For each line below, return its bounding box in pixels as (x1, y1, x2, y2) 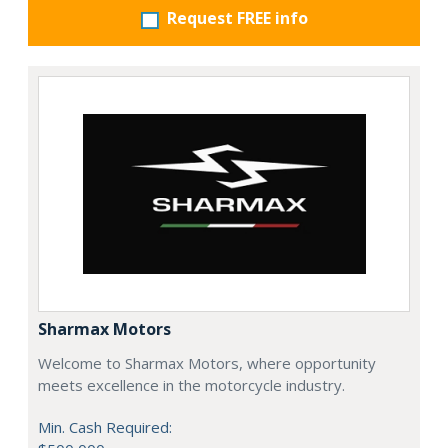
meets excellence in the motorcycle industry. (38, 374, 345, 395)
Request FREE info (166, 7, 308, 30)
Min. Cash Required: (38, 416, 172, 437)
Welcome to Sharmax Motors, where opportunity (38, 352, 376, 373)
